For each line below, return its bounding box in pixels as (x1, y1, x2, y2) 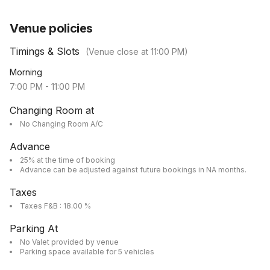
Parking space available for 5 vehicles (20, 247, 154, 256)
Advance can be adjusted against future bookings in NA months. (20, 165, 246, 174)
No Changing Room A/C (20, 119, 103, 128)
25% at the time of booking (20, 155, 115, 165)
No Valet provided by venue (20, 237, 119, 246)
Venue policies (10, 21, 93, 36)
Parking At (10, 222, 58, 234)
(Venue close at (86, 46, 151, 57)
